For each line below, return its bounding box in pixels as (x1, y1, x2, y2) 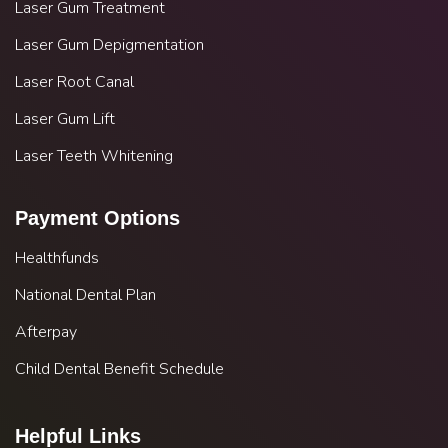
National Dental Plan (15, 284, 156, 307)
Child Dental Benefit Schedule (15, 358, 224, 381)
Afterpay (15, 321, 77, 344)
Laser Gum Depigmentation (15, 34, 204, 57)
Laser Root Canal (15, 71, 134, 94)
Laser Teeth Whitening (15, 145, 173, 168)
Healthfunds (15, 247, 99, 270)
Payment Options (15, 207, 180, 230)
